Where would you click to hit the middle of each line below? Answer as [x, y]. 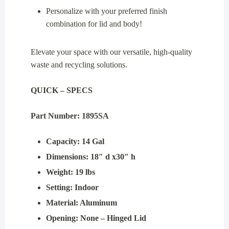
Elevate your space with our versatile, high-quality [111, 52]
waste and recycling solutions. [79, 64]
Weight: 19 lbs [71, 172]
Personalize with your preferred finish [107, 11]
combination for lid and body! [94, 24]
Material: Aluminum [82, 202]
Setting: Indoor [72, 187]
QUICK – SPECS [62, 90]
